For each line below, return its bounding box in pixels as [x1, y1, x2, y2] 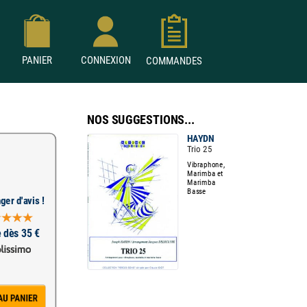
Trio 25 [187, 143, 212, 154]
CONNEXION [74, 54, 137, 66]
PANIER [16, 54, 58, 66]
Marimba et [187, 169, 223, 178]
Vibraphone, [187, 160, 225, 169]
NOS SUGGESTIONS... [87, 112, 195, 127]
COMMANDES [140, 55, 208, 67]
